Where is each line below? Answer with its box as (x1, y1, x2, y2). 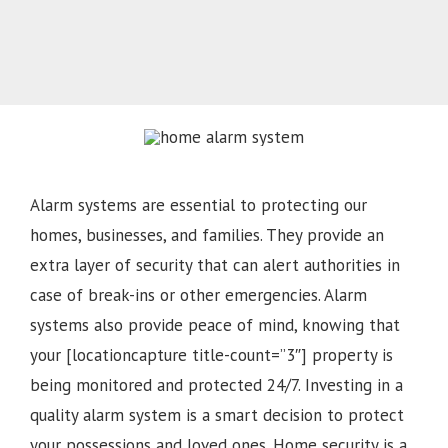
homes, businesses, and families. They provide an (30, 224, 384, 247)
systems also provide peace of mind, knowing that (30, 314, 400, 337)
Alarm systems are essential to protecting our (30, 194, 367, 217)
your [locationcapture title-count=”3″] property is (30, 344, 393, 367)
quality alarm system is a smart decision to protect (30, 404, 404, 427)
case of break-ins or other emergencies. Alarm (30, 284, 367, 307)
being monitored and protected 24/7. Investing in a (30, 374, 403, 397)
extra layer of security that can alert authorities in (30, 254, 400, 277)
